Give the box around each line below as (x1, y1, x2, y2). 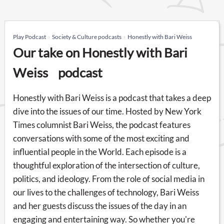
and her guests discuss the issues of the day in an (13, 200, 186, 211)
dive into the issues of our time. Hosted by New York (13, 105, 201, 116)
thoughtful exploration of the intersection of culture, (13, 159, 200, 170)
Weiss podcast (13, 64, 102, 80)
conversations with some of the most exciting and (13, 132, 189, 143)
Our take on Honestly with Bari (13, 44, 187, 60)
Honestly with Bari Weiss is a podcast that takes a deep (13, 92, 211, 103)
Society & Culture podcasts (52, 32, 121, 40)
